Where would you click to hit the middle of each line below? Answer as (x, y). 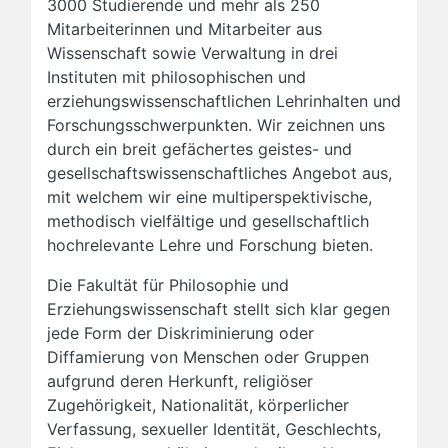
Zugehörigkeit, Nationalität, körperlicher (198, 405)
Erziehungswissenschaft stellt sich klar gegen (218, 309)
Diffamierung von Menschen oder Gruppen (208, 357)
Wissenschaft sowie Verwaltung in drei (192, 53)
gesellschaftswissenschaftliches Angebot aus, (219, 173)
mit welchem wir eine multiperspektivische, (209, 197)
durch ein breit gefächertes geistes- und (199, 149)
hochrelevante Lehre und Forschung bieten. (210, 245)
